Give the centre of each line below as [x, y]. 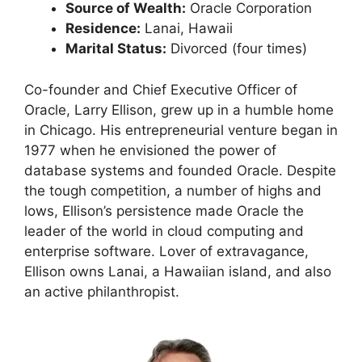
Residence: [103, 29]
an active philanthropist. [102, 291]
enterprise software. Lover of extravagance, [166, 251]
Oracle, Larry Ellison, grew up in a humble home [179, 109]
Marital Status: [116, 49]
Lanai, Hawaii [187, 29]
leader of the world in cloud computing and [164, 231]
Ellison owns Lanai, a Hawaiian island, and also [178, 271]
